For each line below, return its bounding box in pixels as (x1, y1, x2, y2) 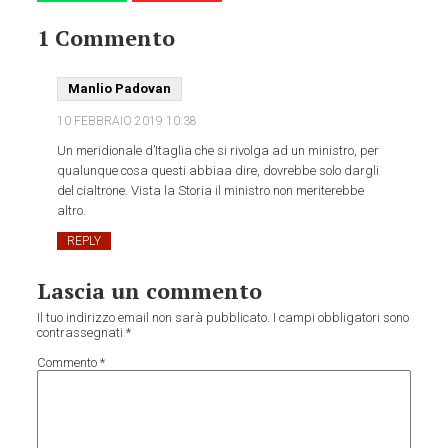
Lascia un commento (37, 276, 263, 306)
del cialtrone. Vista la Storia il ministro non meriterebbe (57, 183, 365, 199)
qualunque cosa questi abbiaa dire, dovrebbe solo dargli (57, 163, 380, 179)
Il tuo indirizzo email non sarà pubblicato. (37, 310, 271, 326)
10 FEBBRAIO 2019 (57, 114, 167, 129)
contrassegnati (37, 325, 127, 341)
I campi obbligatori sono (273, 310, 410, 326)
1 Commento (37, 23, 176, 53)
